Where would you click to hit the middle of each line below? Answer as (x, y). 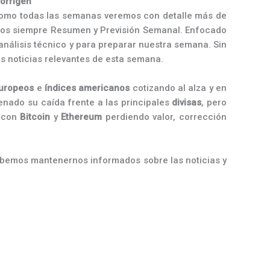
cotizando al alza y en (178, 88)
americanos (104, 88)
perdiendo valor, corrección (165, 117)
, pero (214, 102)
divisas (187, 102)
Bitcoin (35, 117)
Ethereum (82, 117)
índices (61, 88)
